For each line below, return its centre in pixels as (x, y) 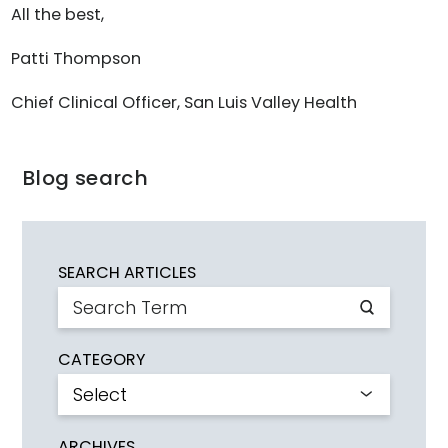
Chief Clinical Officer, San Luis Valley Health (184, 103)
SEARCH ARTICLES (126, 272)
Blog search (85, 178)
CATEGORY (101, 360)
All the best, (58, 14)
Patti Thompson (76, 58)
